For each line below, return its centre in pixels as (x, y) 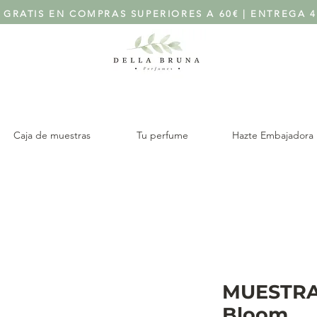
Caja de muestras (52, 135)
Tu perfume (162, 135)
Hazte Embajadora (272, 135)
